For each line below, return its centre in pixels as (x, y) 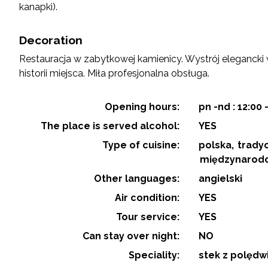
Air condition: (147, 197)
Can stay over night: (131, 236)
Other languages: (137, 178)
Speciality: (154, 255)
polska (215, 145)
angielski (220, 178)
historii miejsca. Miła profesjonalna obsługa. (114, 73)
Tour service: (148, 217)
